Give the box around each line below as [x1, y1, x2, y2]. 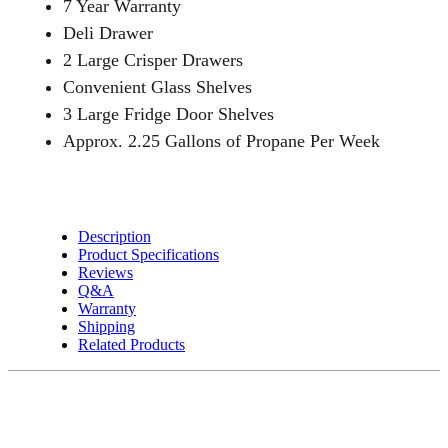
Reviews [78, 264, 133, 282]
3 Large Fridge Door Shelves [63, 104, 274, 125]
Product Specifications [78, 246, 219, 264]
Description [78, 228, 151, 246]
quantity [22, 9, 94, 31]
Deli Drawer [63, 23, 153, 44]
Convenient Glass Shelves [63, 77, 252, 98]
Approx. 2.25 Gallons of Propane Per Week [63, 131, 380, 152]
